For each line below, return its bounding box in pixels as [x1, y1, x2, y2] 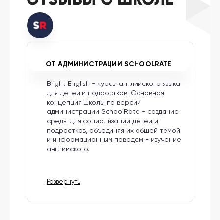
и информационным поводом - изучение [47, 136, 181, 144]
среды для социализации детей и [47, 117, 158, 125]
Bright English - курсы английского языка [47, 80, 180, 88]
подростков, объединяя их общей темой [47, 126, 180, 135]
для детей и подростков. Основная [47, 89, 164, 97]
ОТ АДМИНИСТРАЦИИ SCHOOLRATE [46, 60, 172, 69]
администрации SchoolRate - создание [47, 108, 179, 116]
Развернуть [47, 178, 80, 186]
